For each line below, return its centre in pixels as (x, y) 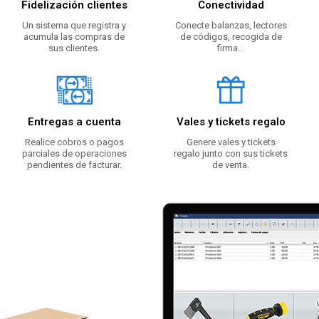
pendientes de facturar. (74, 165)
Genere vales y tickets (231, 142)
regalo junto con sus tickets (231, 154)
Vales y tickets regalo (231, 122)
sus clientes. (74, 48)
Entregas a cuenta (74, 122)
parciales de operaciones (74, 154)
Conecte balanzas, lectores (231, 26)
